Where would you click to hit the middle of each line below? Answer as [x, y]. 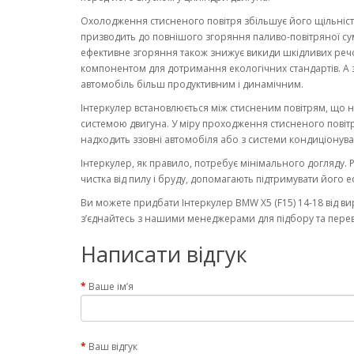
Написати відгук [164, 254]
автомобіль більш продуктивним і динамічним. [192, 84]
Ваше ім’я [111, 286]
